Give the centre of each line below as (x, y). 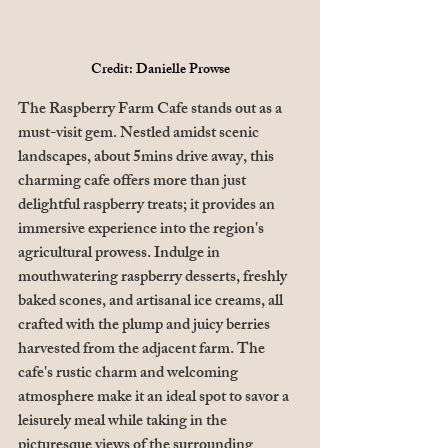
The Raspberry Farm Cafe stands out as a (151, 111)
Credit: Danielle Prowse (160, 71)
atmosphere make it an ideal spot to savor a (155, 399)
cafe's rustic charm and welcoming (129, 375)
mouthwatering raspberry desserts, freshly (154, 279)
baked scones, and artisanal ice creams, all (152, 303)
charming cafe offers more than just (133, 183)
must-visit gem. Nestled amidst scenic (140, 135)
